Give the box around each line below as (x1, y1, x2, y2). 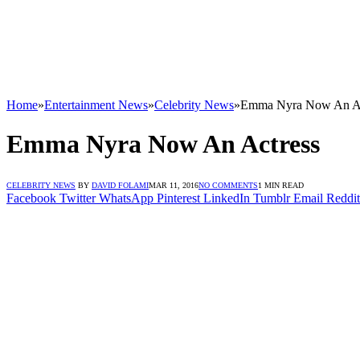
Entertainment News (44, 98, 148, 112)
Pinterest (157, 190, 200, 205)
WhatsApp (99, 190, 153, 205)
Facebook (6, 190, 56, 205)
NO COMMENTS (198, 180, 258, 190)
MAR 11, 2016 (149, 180, 198, 190)
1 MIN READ (258, 180, 304, 190)
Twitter (59, 190, 96, 205)
